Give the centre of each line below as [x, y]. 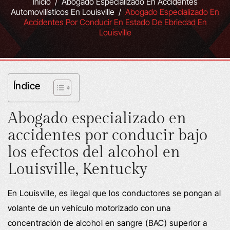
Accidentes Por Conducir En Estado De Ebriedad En [115, 22]
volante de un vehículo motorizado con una [89, 208]
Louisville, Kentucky [78, 169]
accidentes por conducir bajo [108, 135]
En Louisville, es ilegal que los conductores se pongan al [114, 193]
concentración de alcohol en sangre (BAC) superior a [108, 223]
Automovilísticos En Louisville [63, 12]
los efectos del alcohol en [94, 152]
